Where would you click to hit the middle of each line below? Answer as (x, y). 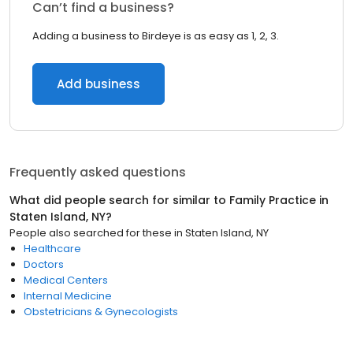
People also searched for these (91, 233)
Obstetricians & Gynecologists (101, 312)
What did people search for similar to (119, 200)
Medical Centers (66, 280)
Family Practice (273, 200)
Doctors (44, 264)
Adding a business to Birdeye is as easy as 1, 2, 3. (156, 36)
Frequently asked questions (98, 172)
